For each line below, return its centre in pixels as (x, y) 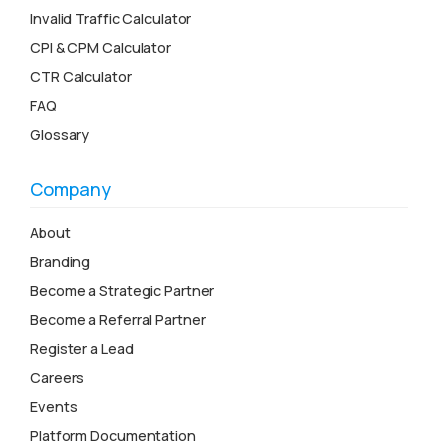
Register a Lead (82, 349)
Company (70, 189)
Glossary (60, 135)
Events (54, 407)
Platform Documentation (113, 436)
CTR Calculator (81, 77)
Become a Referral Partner (118, 320)
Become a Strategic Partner (122, 291)
